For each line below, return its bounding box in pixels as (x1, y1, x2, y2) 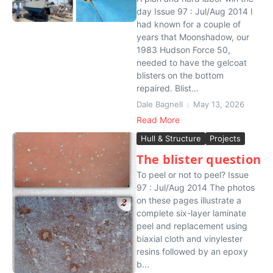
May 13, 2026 (193, 99, 244, 109)
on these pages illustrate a (136, 195, 241, 205)
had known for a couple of (136, 19, 241, 29)
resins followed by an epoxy (136, 246, 248, 257)
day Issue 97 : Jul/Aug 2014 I (136, 6, 253, 16)
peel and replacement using (136, 221, 247, 231)
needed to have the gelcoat (136, 57, 247, 68)
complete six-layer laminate (136, 208, 246, 218)
